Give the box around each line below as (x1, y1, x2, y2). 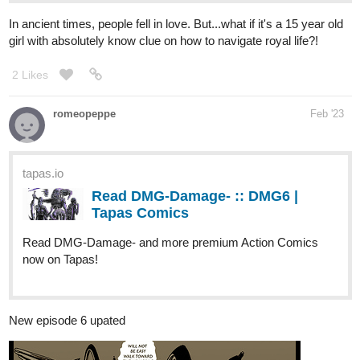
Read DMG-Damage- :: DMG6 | (92, 125, 298, 142)
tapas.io (22, 104, 63, 118)
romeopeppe (53, 45, 116, 58)
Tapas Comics (92, 142, 189, 159)
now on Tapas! (22, 190, 98, 204)
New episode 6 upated (9, 251, 125, 265)
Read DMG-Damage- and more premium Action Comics (22, 173, 318, 187)
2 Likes (12, 6, 48, 19)
